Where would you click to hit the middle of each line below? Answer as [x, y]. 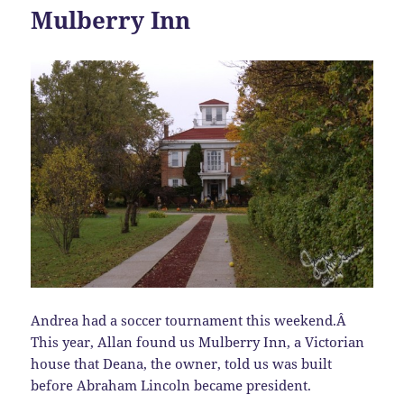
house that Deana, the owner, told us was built [182, 364]
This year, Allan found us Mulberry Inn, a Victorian [198, 342]
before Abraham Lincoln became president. [171, 386]
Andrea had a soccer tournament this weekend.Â [191, 321]
